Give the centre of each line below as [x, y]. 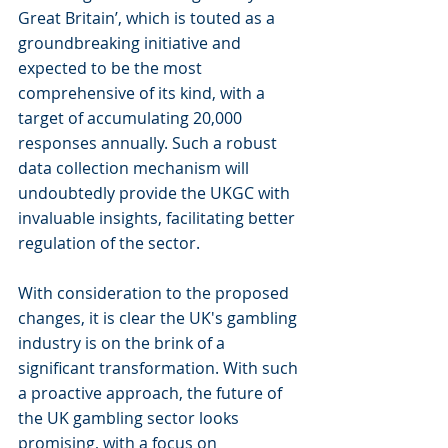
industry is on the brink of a [123, 343]
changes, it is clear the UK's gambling [159, 318]
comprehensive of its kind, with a [143, 93]
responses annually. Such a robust [149, 143]
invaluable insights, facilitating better [158, 218]
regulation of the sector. [109, 243]
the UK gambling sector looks [130, 418]
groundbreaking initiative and [131, 43]
